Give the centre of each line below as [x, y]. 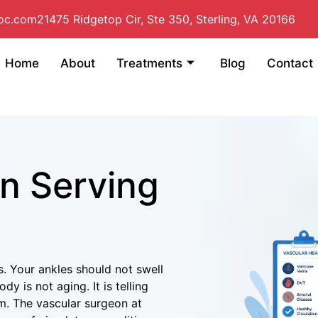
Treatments [149, 63]
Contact [290, 63]
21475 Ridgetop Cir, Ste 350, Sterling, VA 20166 [166, 19]
